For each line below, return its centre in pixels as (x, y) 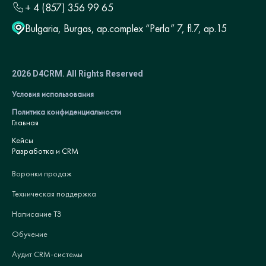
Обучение (30, 234)
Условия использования (53, 94)
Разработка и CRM (45, 151)
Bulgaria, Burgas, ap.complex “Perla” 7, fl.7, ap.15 (126, 28)
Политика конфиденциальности (66, 111)
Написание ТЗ (37, 213)
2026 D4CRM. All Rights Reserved (77, 73)
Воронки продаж (42, 173)
